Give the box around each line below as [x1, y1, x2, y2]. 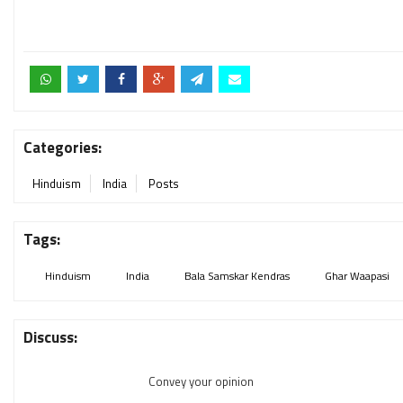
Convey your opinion [148, 372, 254, 390]
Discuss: [23, 326, 77, 349]
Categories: [23, 136, 102, 159]
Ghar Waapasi [325, 267, 390, 284]
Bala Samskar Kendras [184, 267, 290, 284]
